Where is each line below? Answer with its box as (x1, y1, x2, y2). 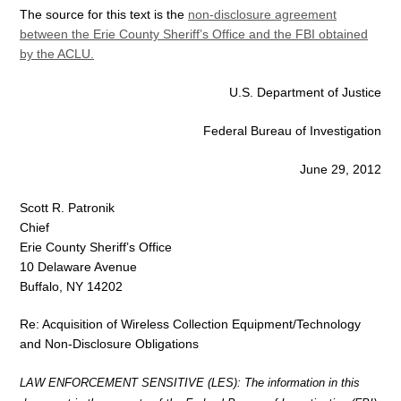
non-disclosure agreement (188, 7, 337, 22)
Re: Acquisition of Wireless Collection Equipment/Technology (20, 317, 361, 332)
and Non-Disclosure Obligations (20, 337, 199, 352)
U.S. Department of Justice (229, 84, 381, 99)
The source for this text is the (20, 7, 188, 22)
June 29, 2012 (300, 161, 381, 176)
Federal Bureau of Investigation (203, 123, 381, 138)
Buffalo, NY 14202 (20, 278, 123, 294)
